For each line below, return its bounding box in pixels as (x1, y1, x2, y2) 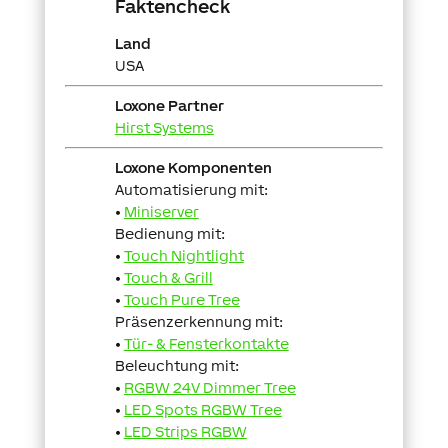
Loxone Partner (114, 97, 224, 114)
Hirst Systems (114, 119, 214, 136)
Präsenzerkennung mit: (114, 313, 283, 330)
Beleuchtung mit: (114, 357, 239, 374)
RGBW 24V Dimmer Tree (123, 379, 296, 396)
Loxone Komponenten (114, 159, 272, 176)
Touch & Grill (123, 269, 213, 286)
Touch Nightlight (123, 247, 244, 264)
